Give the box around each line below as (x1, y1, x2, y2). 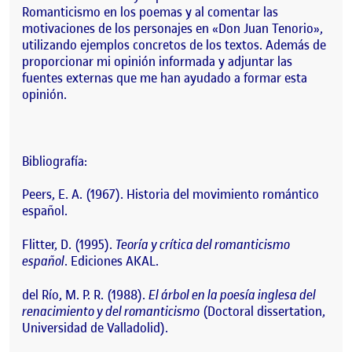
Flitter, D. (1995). (22, 236, 115, 254)
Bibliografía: (22, 152, 87, 170)
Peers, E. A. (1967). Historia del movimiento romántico (22, 185, 319, 203)
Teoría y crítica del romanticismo (115, 236, 290, 254)
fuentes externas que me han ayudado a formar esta (22, 68, 307, 86)
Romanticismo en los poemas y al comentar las (22, 2, 278, 20)
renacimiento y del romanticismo (22, 302, 200, 320)
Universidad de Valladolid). (22, 318, 168, 336)
